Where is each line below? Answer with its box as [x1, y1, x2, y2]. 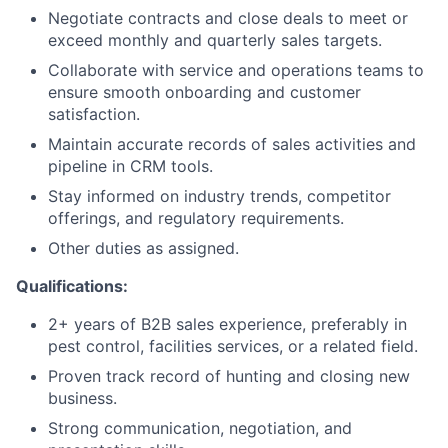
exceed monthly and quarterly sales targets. [48, 29, 382, 50]
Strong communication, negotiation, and [48, 417, 352, 438]
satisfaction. [48, 103, 140, 124]
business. [48, 387, 117, 408]
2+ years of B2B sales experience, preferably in [48, 313, 407, 334]
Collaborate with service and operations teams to [48, 59, 424, 80]
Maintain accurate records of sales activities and [48, 133, 416, 154]
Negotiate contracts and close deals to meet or [48, 7, 408, 28]
